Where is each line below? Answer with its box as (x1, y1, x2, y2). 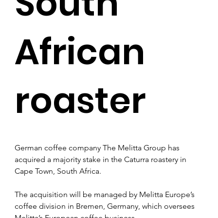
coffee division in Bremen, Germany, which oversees (15, 201, 197, 211)
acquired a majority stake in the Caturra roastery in (15, 154, 188, 164)
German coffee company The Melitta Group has (15, 143, 182, 152)
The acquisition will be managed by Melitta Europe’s (15, 189, 197, 199)
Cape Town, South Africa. (15, 166, 101, 176)
